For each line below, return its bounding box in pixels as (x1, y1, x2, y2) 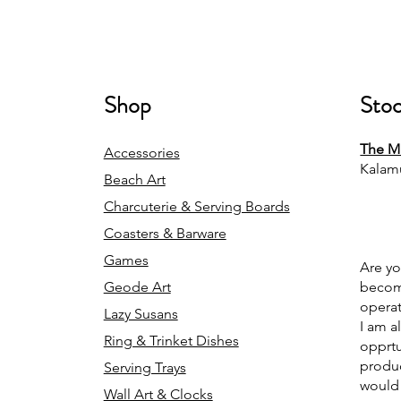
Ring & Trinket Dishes (103, 332, 239, 349)
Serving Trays (103, 359, 186, 376)
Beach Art (103, 171, 166, 188)
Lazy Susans (103, 305, 178, 322)
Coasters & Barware (103, 225, 226, 242)
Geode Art (103, 278, 171, 295)
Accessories (103, 144, 180, 161)
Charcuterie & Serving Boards (103, 198, 290, 215)
